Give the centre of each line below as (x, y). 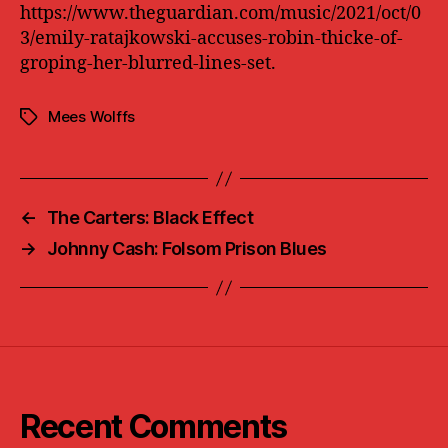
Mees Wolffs (92, 116)
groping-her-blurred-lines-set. (148, 63)
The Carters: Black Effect (150, 217)
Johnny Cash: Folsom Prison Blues (186, 248)
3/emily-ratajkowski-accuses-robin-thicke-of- (211, 38)
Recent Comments (154, 426)
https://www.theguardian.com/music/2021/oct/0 (220, 13)
